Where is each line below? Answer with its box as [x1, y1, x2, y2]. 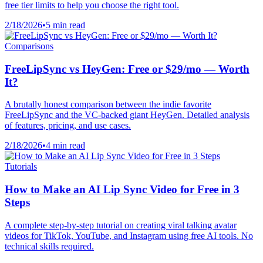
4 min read [46, 140, 85, 151]
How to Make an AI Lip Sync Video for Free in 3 [5, 183, 240, 196]
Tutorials [5, 161, 37, 172]
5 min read [46, 19, 85, 30]
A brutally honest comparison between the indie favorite [5, 99, 211, 110]
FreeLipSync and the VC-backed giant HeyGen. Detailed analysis [5, 110, 249, 120]
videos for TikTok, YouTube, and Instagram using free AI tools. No [5, 230, 253, 241]
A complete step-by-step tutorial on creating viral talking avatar [5, 220, 237, 230]
